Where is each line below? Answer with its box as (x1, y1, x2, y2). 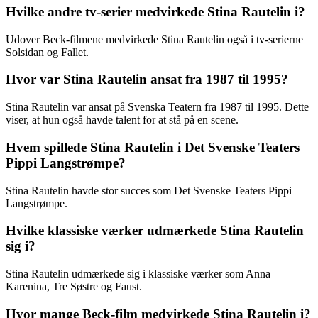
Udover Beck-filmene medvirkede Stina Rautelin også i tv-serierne (6, 33, 303, 45)
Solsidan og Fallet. (6, 45, 89, 58)
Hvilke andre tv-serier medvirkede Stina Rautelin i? (6, 4, 305, 19)
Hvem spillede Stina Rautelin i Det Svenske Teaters (6, 139, 300, 155)
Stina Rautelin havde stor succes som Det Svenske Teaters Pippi (6, 184, 292, 197)
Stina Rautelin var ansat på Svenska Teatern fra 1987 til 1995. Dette (6, 101, 309, 114)
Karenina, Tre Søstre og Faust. (6, 280, 142, 292)
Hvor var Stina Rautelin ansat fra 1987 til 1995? (6, 72, 288, 87)
